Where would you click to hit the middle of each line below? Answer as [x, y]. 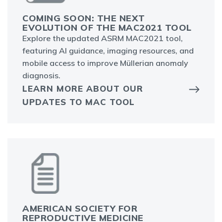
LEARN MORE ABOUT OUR [83, 89]
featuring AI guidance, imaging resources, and [108, 51]
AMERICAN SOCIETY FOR [80, 209]
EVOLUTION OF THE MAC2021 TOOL [107, 28]
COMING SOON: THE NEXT [84, 18]
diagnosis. [41, 76]
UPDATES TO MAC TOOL [79, 102]
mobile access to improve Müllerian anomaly [105, 63]
